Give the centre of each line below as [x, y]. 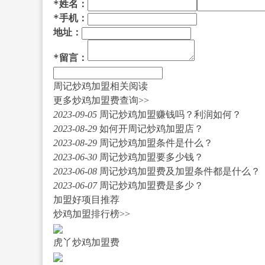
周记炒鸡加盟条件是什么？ [156, 143]
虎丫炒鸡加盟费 [86, 242]
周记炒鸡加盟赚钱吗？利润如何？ [170, 114]
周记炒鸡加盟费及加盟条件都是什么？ [180, 171]
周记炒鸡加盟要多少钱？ [151, 157]
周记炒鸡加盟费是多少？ [151, 185]
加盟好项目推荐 [86, 199]
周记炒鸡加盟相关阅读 [100, 86]
